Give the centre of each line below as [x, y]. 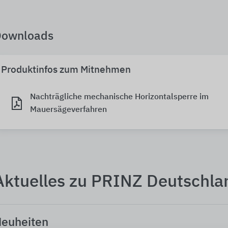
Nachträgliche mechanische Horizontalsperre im [119, 97]
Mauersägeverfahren [68, 110]
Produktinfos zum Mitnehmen [66, 70]
